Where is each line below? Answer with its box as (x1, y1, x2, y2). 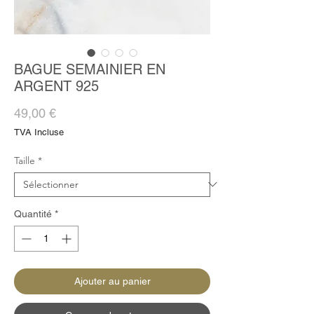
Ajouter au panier (74, 275, 151, 287)
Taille (14, 153, 35, 167)
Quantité (14, 207, 52, 219)
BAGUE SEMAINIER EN (14, 60, 165, 78)
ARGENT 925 (14, 77, 99, 95)
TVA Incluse (14, 126, 64, 137)
